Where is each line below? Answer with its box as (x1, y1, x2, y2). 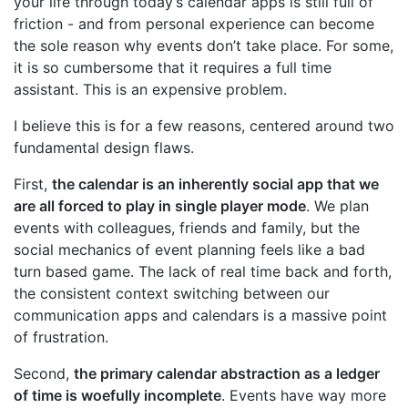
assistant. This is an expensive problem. (14, 80, 287, 99)
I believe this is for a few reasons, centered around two (14, 117, 394, 136)
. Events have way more (221, 386, 386, 405)
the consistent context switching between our (14, 284, 330, 303)
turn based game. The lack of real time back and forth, (14, 262, 392, 281)
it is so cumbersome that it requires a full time (14, 58, 331, 77)
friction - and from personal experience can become (14, 15, 374, 34)
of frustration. (14, 328, 108, 347)
